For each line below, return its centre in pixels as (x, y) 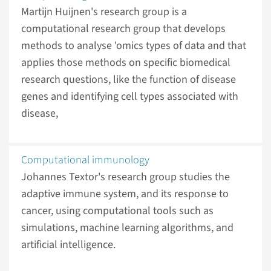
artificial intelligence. (68, 245)
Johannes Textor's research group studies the (126, 177)
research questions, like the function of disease (129, 80)
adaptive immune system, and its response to (125, 194)
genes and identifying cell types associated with (130, 97)
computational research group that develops (123, 29)
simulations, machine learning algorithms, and (127, 228)
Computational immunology (85, 160)
